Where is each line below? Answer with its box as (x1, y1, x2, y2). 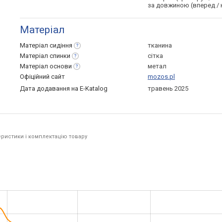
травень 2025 (148, 85, 188, 92)
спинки (50, 52, 70, 59)
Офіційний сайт (20, 73, 65, 80)
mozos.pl (148, 73, 175, 80)
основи (50, 62, 72, 70)
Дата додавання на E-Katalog (20, 85, 108, 92)
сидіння (50, 42, 72, 49)
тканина (148, 42, 172, 49)
